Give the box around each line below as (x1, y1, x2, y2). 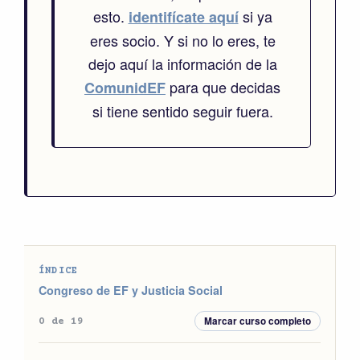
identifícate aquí (128, 6, 239, 27)
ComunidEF (84, 77, 166, 98)
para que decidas (166, 76, 280, 97)
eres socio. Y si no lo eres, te (89, 30, 276, 51)
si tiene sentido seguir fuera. (92, 100, 273, 121)
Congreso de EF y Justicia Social (39, 282, 223, 298)
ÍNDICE (39, 266, 79, 276)
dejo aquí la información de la (88, 53, 277, 74)
